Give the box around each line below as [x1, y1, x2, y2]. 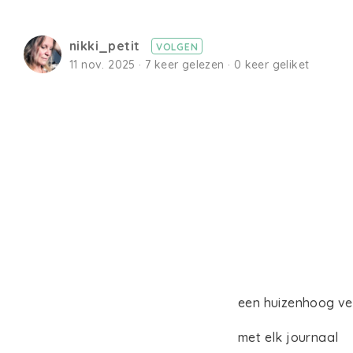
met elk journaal [238, 329, 339, 345]
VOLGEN [155, 41, 199, 53]
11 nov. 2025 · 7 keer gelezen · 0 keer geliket [69, 58, 310, 72]
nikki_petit [69, 38, 143, 54]
